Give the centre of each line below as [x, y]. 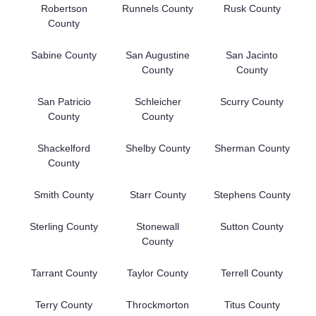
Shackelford [64, 148]
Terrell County [252, 273]
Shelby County [158, 148]
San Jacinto [252, 55]
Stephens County [252, 194]
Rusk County [252, 8]
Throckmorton [158, 304]
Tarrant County [64, 273]
